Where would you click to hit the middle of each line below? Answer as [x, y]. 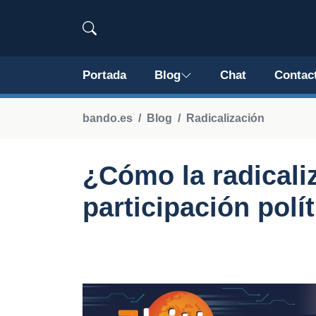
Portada [104, 75]
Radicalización [225, 118]
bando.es [108, 118]
